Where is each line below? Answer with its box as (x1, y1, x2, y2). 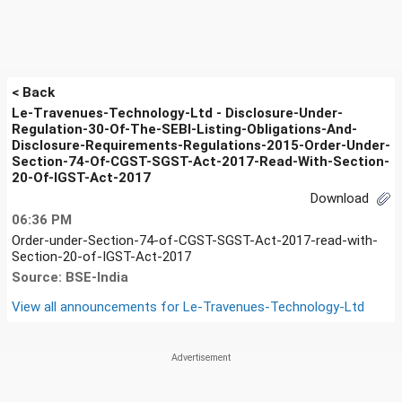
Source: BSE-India (12, 268, 128, 285)
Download (310, 190, 372, 206)
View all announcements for (12, 298, 183, 315)
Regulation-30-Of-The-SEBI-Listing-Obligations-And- (12, 121, 357, 137)
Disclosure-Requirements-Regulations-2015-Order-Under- (12, 137, 390, 153)
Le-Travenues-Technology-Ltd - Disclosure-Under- (12, 105, 343, 121)
